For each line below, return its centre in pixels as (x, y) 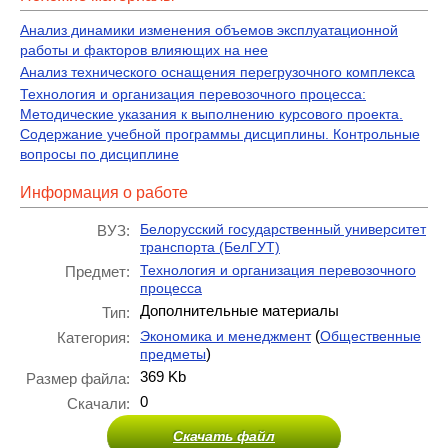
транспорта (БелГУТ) (210, 247)
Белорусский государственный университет (283, 229)
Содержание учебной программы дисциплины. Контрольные (220, 134)
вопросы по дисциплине (99, 154)
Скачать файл (224, 436)
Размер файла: (78, 378)
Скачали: (98, 403)
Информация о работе (104, 192)
